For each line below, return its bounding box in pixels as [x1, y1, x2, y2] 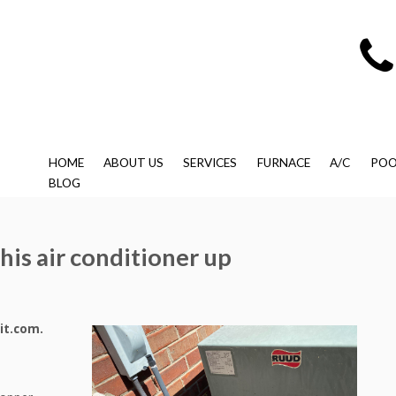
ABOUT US [103, 156, 164, 171]
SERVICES [183, 156, 238, 171]
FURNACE [256, 156, 310, 171]
